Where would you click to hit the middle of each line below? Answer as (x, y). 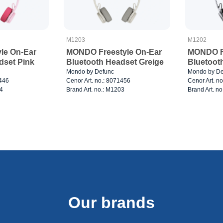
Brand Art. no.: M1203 (95, 89)
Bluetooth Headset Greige (115, 62)
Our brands (111, 202)
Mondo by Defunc (90, 71)
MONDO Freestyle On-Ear (114, 52)
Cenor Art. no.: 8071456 (98, 80)
